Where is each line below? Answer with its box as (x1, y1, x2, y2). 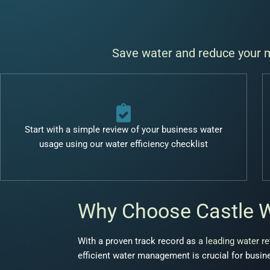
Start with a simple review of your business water (24, 124, 222, 135)
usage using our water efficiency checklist (39, 138, 208, 149)
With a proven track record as (78, 235, 198, 246)
